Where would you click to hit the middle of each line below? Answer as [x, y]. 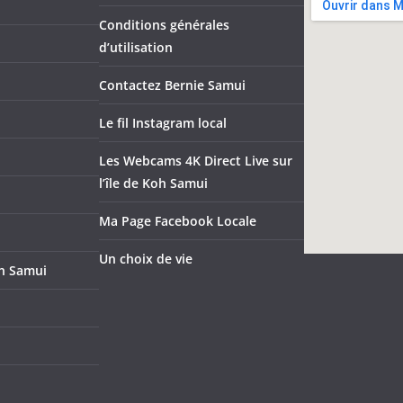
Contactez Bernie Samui [172, 85]
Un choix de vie [146, 259]
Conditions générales [164, 25]
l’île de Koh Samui [153, 184]
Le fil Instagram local [163, 123]
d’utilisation [136, 48]
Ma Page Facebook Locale [178, 221]
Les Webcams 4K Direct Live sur [196, 161]
